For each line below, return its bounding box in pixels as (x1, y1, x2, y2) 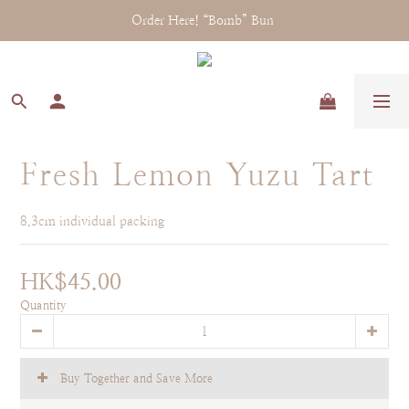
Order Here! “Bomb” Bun (131, 13, 278, 27)
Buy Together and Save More (60, 372, 213, 385)
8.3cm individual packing (20, 214, 164, 228)
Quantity (20, 299, 67, 312)
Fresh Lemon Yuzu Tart (20, 157, 374, 193)
